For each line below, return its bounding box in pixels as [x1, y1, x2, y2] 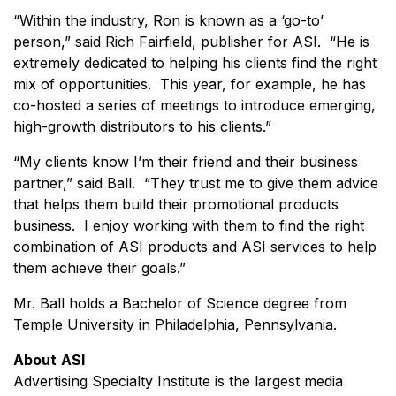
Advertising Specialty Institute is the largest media [13, 371, 343, 390]
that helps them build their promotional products [13, 194, 339, 213]
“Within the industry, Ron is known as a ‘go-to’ [13, 11, 324, 29]
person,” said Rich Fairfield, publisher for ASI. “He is [13, 32, 369, 50]
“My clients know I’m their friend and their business [13, 152, 358, 171]
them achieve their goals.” [13, 258, 186, 277]
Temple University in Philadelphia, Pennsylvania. [13, 315, 337, 333]
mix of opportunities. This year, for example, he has [13, 74, 366, 93]
